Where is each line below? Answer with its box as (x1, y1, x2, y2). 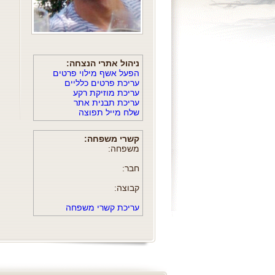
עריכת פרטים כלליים (64, 78, 139, 88)
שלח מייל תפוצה (78, 107, 139, 118)
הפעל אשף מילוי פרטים (52, 68, 139, 79)
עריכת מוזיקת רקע (72, 88, 139, 98)
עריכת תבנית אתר (73, 98, 139, 108)
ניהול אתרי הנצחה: (66, 58, 139, 69)
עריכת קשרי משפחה (65, 203, 139, 213)
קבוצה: (114, 183, 139, 193)
